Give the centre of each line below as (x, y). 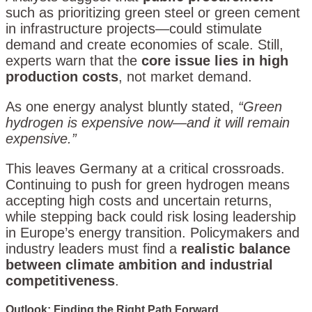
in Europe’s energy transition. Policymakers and (153, 233)
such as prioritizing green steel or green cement (153, 13)
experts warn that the (73, 61)
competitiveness (60, 281)
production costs (62, 77)
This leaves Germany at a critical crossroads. (145, 169)
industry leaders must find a (93, 249)
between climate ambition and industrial (139, 265)
